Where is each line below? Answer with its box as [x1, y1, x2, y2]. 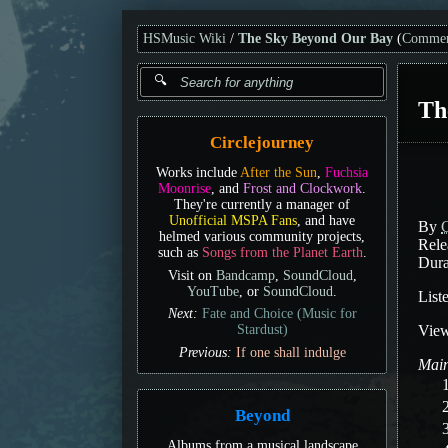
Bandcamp [215, 267, 275, 283]
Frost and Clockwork [243, 180, 362, 196]
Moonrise [158, 180, 211, 196]
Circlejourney [210, 133, 314, 153]
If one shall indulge [235, 345, 346, 361]
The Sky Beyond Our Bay [238, 31, 393, 46]
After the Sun [240, 164, 317, 180]
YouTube [187, 283, 239, 299]
